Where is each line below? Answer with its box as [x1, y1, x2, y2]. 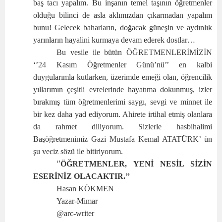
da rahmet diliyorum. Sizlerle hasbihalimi [33, 122, 212, 131]
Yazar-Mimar [56, 197, 98, 206]
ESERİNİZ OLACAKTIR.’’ [33, 172, 130, 181]
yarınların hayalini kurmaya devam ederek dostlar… [33, 36, 196, 45]
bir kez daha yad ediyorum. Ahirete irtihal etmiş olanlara [33, 110, 212, 119]
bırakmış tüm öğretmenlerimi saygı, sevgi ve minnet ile [33, 98, 212, 107]
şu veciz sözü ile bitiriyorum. [33, 147, 123, 156]
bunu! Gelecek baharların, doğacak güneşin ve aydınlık [33, 23, 212, 32]
